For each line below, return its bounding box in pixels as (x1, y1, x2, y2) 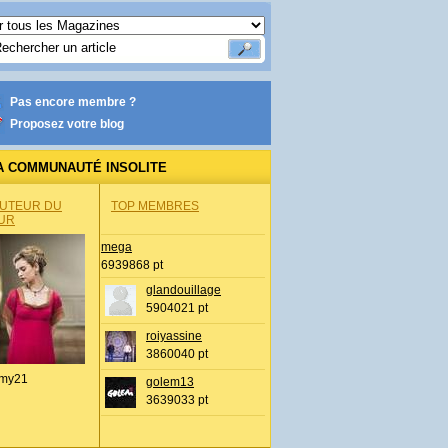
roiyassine (146, 329, 202, 343)
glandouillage (146, 283, 221, 297)
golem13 (146, 375, 194, 389)
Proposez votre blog (10, 117, 124, 131)
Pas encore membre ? (10, 95, 136, 109)
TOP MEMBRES (111, 199, 199, 213)
